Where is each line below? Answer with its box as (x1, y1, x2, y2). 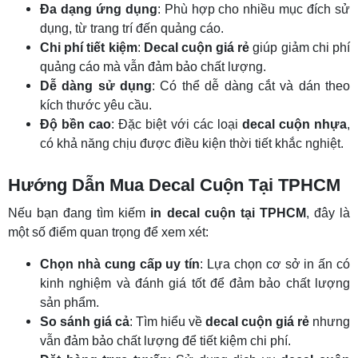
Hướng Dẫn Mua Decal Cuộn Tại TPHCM (8, 175, 340, 195)
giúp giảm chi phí (249, 41, 351, 54)
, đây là (305, 206, 351, 220)
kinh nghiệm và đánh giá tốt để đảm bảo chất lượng (40, 276, 350, 290)
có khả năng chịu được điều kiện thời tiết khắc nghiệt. (40, 137, 344, 150)
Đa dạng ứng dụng (40, 2, 157, 16)
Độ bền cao (40, 117, 112, 131)
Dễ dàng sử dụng (40, 79, 153, 93)
